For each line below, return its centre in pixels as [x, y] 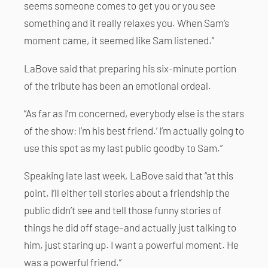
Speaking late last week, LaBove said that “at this [129, 175]
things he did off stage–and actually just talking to [130, 227]
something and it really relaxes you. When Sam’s [127, 23]
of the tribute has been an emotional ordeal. [118, 85]
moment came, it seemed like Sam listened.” [119, 40]
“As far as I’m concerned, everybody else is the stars [134, 113]
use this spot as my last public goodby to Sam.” [123, 147]
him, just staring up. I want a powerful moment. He [131, 244]
